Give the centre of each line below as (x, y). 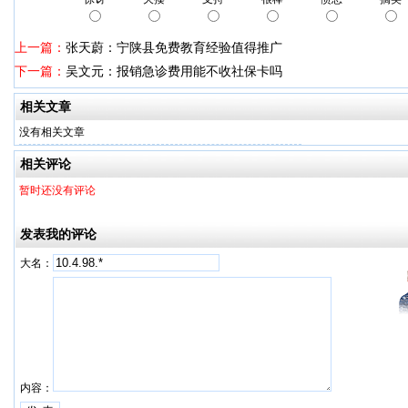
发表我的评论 (58, 234)
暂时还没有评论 (57, 190)
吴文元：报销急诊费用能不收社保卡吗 (174, 71)
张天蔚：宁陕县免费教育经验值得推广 (174, 47)
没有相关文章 (52, 132)
